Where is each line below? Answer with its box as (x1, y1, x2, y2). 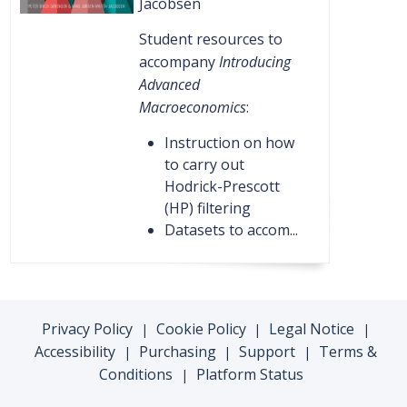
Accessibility (34, 342, 115, 362)
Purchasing (138, 342, 216, 362)
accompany (138, 52, 219, 73)
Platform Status (195, 364, 303, 385)
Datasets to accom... (164, 220, 298, 241)
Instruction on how (164, 133, 294, 154)
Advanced (138, 74, 200, 95)
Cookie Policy (155, 319, 246, 340)
